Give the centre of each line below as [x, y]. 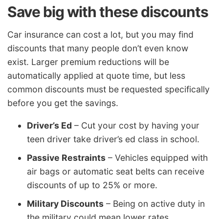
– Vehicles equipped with [157, 157]
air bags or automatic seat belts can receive [116, 171]
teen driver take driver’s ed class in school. [113, 139]
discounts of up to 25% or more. [92, 185]
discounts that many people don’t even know [98, 48]
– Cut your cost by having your [136, 125]
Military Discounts [65, 203]
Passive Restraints [66, 157]
